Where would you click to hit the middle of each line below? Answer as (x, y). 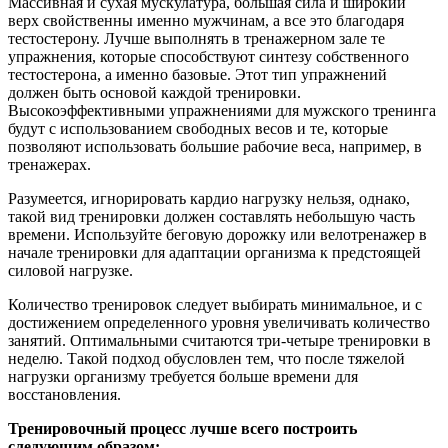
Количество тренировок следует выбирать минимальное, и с (215, 304)
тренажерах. (49, 164)
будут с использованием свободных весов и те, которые (198, 128)
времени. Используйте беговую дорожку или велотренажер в (217, 234)
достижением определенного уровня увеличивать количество (219, 322)
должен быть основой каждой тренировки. (154, 92)
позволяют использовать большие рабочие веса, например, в (215, 146)
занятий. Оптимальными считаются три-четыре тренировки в (219, 340)
